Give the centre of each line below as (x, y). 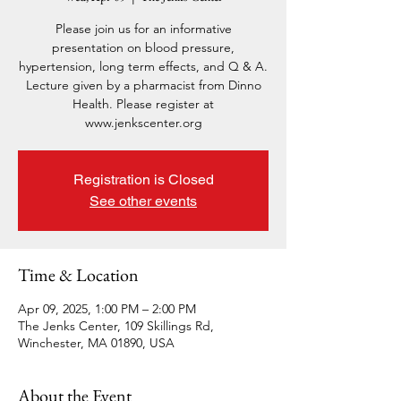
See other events (143, 201)
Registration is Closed (143, 179)
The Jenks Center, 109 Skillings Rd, (116, 326)
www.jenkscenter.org (143, 123)
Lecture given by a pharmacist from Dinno (143, 85)
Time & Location (78, 275)
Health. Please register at (143, 104)
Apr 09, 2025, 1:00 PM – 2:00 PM (107, 309)
